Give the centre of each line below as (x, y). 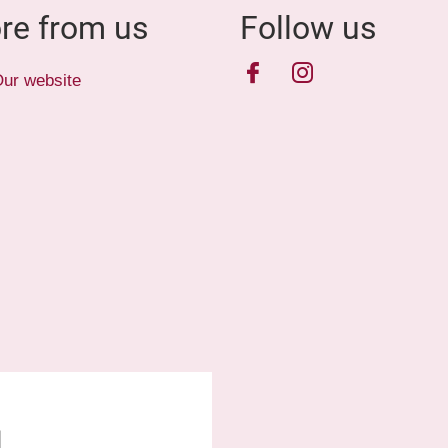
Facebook (295, 72)
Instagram (346, 72)
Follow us (308, 28)
